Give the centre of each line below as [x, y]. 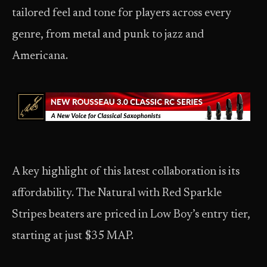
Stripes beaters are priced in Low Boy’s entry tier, [131, 215]
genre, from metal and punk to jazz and [108, 35]
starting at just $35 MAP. [73, 236]
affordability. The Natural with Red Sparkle [117, 193]
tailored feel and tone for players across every [122, 13]
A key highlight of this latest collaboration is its [126, 172]
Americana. [40, 56]
